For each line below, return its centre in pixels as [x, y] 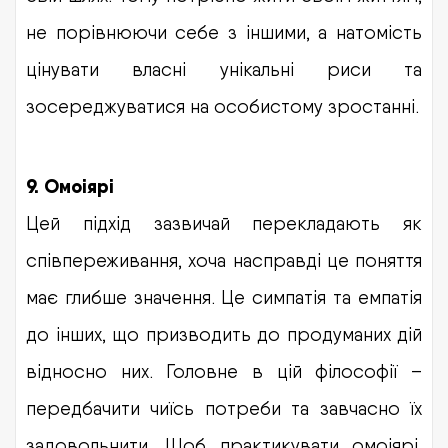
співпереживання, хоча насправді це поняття [224, 259]
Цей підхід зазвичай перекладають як [224, 222]
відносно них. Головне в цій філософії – [224, 370]
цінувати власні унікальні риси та [224, 68]
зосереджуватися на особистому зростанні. [222, 105]
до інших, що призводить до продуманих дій [224, 333]
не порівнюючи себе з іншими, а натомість [224, 31]
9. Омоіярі [70, 186]
